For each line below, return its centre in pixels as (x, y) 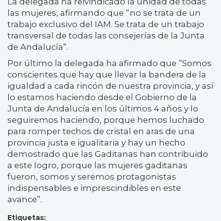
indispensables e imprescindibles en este (94, 188)
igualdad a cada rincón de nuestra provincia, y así (110, 86)
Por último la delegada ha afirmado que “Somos (110, 63)
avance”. (25, 199)
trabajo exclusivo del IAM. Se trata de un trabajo (106, 24)
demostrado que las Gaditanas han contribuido (108, 154)
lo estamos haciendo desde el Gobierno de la (102, 97)
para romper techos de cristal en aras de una (101, 131)
